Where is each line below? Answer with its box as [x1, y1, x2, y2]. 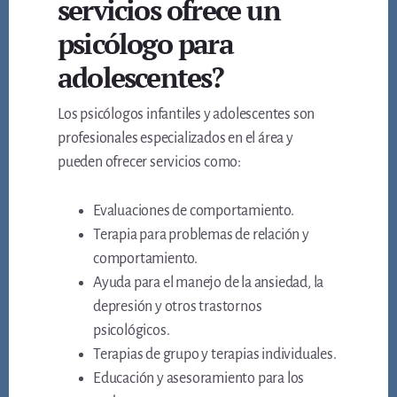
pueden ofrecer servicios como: [58, 154, 242, 171]
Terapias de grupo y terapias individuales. [93, 346, 337, 363]
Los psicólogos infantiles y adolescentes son [58, 106, 315, 123]
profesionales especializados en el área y [58, 130, 293, 147]
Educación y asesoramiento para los [93, 370, 305, 387]
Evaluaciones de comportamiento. [93, 203, 294, 220]
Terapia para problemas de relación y [93, 227, 309, 244]
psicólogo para [58, 25, 233, 63]
